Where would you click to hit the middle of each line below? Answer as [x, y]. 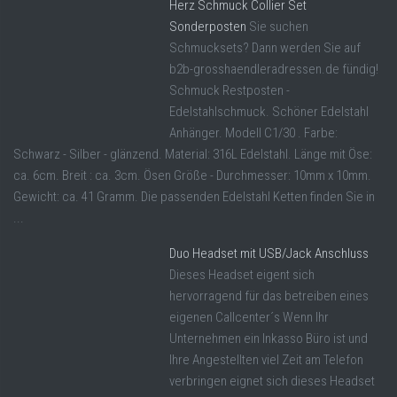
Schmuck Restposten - [230, 91]
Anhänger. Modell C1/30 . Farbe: [253, 133]
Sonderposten [208, 27]
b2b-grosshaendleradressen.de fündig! [274, 70]
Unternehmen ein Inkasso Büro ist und [269, 339]
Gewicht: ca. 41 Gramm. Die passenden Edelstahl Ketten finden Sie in [194, 197]
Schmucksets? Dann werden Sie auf [265, 48]
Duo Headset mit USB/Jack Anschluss [269, 254]
